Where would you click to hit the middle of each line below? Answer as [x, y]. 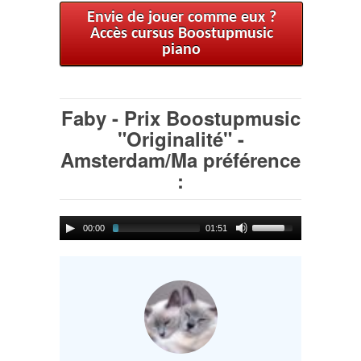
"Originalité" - [180, 139]
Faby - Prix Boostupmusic [180, 118]
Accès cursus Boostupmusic [181, 34]
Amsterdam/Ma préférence [180, 160]
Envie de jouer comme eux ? [181, 18]
